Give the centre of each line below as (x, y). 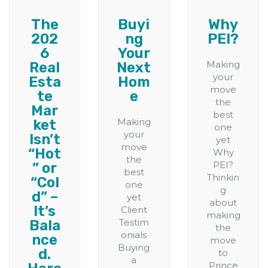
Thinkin (223, 178)
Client (134, 210)
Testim (134, 223)
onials (134, 235)
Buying (134, 248)
